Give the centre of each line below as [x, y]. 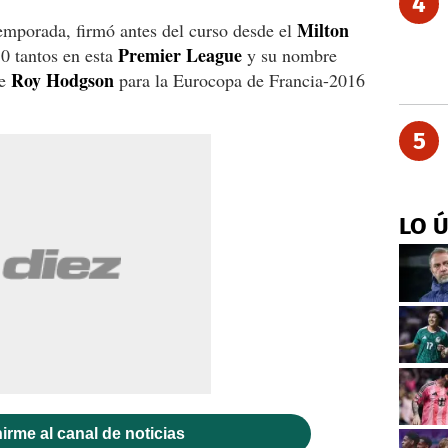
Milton [323, 29]
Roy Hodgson [60, 79]
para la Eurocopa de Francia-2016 [239, 79]
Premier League [180, 54]
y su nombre [289, 54]
